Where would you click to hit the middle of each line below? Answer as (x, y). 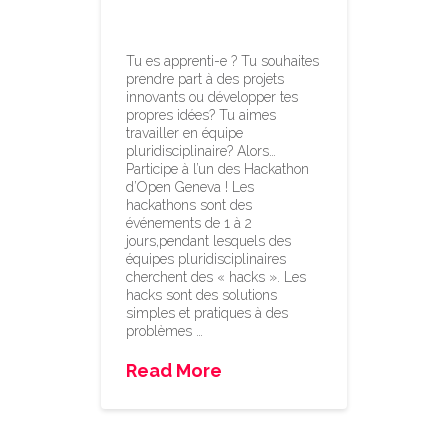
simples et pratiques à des (207, 312)
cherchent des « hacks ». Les (216, 276)
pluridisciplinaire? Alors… (201, 150)
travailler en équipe (185, 132)
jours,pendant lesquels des (209, 240)
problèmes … (165, 330)
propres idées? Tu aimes (201, 114)
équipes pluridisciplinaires (206, 258)
